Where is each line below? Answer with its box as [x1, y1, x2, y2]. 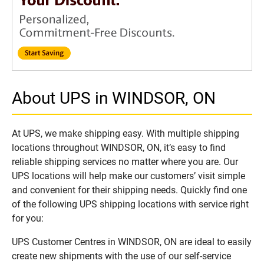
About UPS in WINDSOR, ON [12, 88, 216, 108]
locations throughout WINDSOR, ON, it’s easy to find [12, 142, 226, 154]
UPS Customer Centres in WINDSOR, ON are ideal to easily [12, 236, 252, 248]
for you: [12, 213, 44, 225]
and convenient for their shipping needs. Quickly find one [12, 184, 247, 196]
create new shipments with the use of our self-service [12, 250, 231, 262]
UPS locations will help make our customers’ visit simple [12, 170, 245, 182]
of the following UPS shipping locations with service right [12, 199, 249, 210]
